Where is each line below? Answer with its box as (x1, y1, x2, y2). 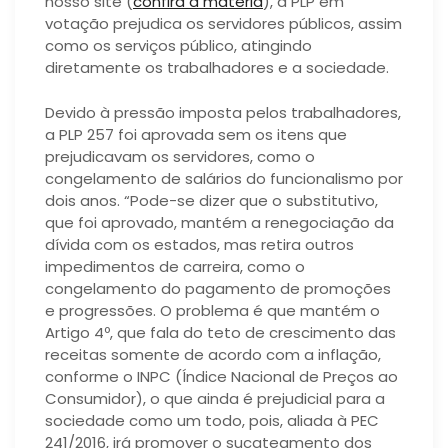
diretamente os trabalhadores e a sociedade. (45, 57, 389, 79)
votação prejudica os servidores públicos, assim (45, 13, 402, 35)
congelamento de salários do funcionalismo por (45, 167, 403, 189)
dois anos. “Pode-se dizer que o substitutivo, (45, 189, 378, 211)
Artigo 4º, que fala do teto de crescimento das (45, 321, 396, 343)
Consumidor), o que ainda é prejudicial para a (45, 387, 385, 409)
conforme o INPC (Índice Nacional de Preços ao (45, 365, 398, 387)
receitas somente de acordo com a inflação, (45, 343, 381, 365)
